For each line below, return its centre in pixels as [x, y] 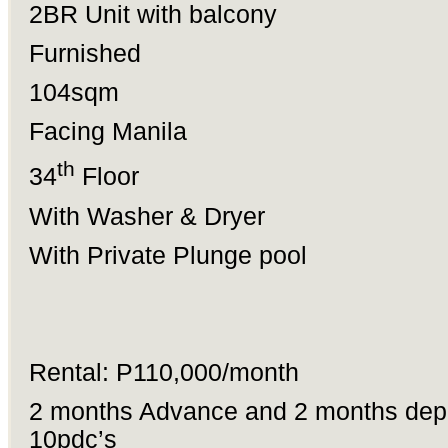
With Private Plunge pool [167, 255]
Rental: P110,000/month [163, 372]
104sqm [73, 93]
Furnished [91, 54]
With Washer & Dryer [146, 216]
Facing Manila [107, 132]
